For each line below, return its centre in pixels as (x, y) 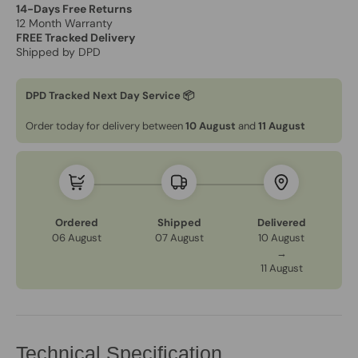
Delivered (281, 222)
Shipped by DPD (58, 52)
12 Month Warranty (64, 23)
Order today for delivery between (105, 125)
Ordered (77, 222)
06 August (77, 237)
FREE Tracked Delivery (76, 37)
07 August (179, 237)
